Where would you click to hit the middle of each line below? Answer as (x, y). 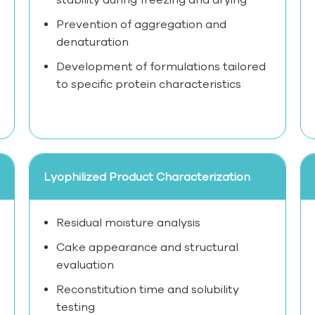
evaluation (85, 265)
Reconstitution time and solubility (147, 289)
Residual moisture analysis (128, 223)
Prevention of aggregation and (141, 24)
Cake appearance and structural (147, 247)
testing (75, 307)
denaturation (92, 42)
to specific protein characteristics (148, 84)
